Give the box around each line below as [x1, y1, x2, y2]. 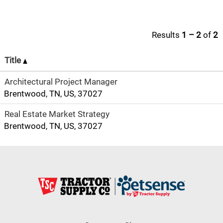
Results [152, 30, 182, 40]
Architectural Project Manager [4, 77, 117, 87]
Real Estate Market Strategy [4, 109, 110, 119]
